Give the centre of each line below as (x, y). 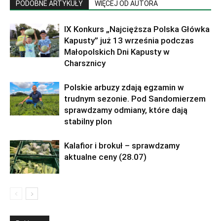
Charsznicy (85, 63)
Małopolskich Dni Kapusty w (117, 52)
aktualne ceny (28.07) (105, 157)
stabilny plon (88, 121)
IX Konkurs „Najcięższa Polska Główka (137, 29)
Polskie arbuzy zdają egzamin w (124, 87)
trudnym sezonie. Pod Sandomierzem (135, 98)
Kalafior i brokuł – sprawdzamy (122, 145)
